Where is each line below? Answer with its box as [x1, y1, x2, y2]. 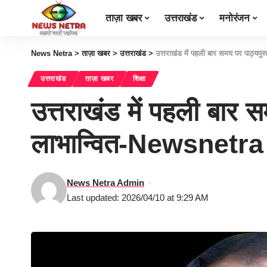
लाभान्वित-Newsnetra [31, 129, 263, 159]
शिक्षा [132, 75, 147, 82]
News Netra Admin [67, 178, 144, 188]
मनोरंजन [219, 12, 250, 24]
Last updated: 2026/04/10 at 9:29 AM [67, 193, 209, 203]
